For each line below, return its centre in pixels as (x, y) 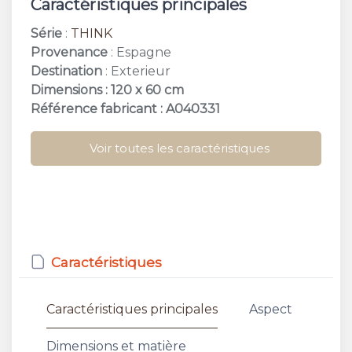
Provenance (69, 52)
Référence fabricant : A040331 (125, 108)
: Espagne (139, 52)
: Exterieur (136, 71)
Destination (66, 71)
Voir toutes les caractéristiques (179, 148)
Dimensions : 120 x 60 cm (107, 90)
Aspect (271, 309)
